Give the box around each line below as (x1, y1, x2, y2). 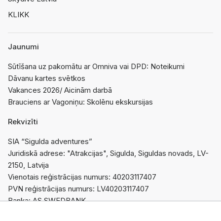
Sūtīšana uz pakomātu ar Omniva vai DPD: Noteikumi (8, 62, 184, 72)
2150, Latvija (8, 160, 49, 170)
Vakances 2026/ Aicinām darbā (8, 85, 112, 95)
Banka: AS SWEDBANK (8, 196, 86, 206)
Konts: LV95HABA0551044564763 (8, 208, 125, 218)
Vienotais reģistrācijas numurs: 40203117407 (8, 172, 156, 182)
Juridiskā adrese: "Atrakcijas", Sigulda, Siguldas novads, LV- (8, 148, 209, 158)
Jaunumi (8, 42, 39, 52)
